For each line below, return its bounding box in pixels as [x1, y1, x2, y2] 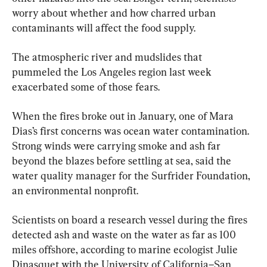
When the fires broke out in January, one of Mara [12, 109, 236, 122]
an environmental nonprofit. [12, 184, 138, 197]
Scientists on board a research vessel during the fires [12, 213, 250, 226]
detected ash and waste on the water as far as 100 [12, 228, 238, 241]
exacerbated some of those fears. [12, 80, 160, 93]
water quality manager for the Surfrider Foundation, [12, 169, 253, 182]
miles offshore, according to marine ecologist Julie [12, 243, 240, 256]
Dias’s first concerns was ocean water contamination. [12, 124, 252, 137]
